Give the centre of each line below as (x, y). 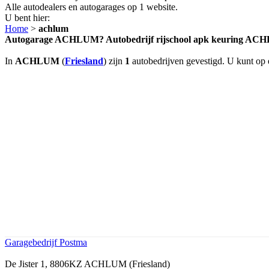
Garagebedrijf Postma (46, 242)
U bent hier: (27, 17)
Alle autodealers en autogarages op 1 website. (91, 7)
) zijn (114, 61)
